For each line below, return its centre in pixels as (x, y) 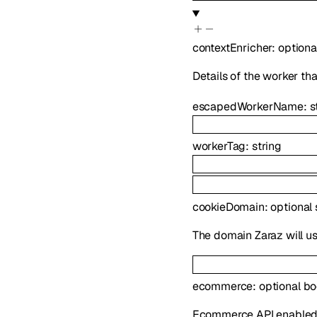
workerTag (219, 146)
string (266, 146)
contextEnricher (232, 47)
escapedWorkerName (248, 106)
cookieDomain (228, 207)
